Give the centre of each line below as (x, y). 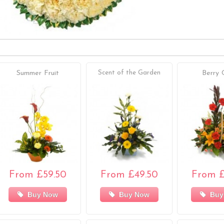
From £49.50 (129, 175)
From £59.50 (38, 175)
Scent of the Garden (129, 72)
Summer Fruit (38, 73)
